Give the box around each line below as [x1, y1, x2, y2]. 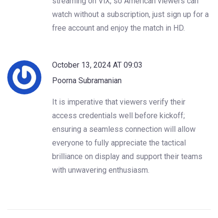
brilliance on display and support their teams [52, 151, 202, 161]
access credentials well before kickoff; [52, 110, 185, 120]
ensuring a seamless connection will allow [52, 124, 196, 134]
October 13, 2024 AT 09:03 [52, 60, 143, 70]
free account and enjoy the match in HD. [52, 23, 185, 33]
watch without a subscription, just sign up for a [52, 9, 209, 19]
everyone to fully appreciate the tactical [52, 138, 186, 147]
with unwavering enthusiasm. [52, 165, 149, 175]
